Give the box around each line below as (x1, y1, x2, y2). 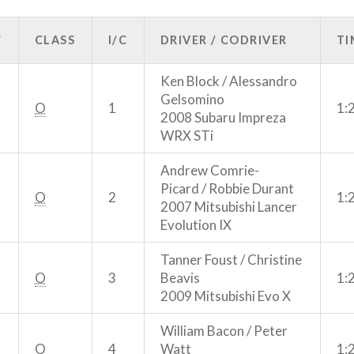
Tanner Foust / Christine (160, 250, 302, 268)
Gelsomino (160, 90, 224, 107)
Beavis (160, 269, 200, 286)
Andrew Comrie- (160, 161, 259, 179)
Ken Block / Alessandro (160, 72, 297, 89)
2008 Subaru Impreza (160, 108, 286, 126)
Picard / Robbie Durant (160, 179, 294, 197)
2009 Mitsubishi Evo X (160, 287, 291, 304)
